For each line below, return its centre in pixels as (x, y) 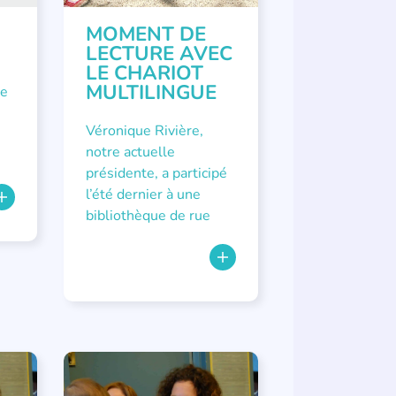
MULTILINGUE (151, 92)
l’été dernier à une (143, 194)
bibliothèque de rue (148, 216)
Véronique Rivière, (144, 131)
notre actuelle (130, 152)
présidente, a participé (156, 173)
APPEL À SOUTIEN (129, 377)
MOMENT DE (145, 34)
